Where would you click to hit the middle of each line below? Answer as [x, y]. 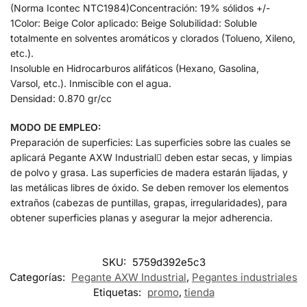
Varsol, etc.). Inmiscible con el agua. [91, 84]
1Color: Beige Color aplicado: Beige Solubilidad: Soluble [134, 23]
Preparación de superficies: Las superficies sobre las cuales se [150, 142]
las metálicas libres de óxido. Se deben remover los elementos [149, 187]
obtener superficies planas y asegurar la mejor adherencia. [142, 217]
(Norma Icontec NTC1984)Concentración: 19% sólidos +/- [140, 8]
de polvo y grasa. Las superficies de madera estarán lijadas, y [149, 172]
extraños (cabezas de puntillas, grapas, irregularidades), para [149, 202]
